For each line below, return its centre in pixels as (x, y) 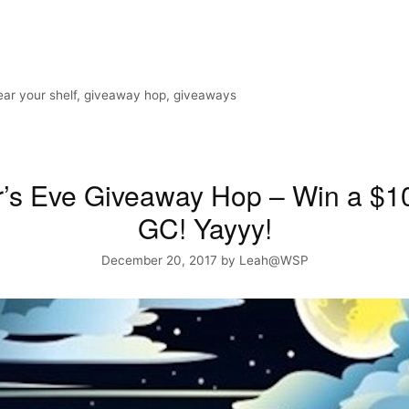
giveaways (205, 94)
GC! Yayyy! (204, 227)
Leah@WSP (273, 260)
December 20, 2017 (159, 260)
